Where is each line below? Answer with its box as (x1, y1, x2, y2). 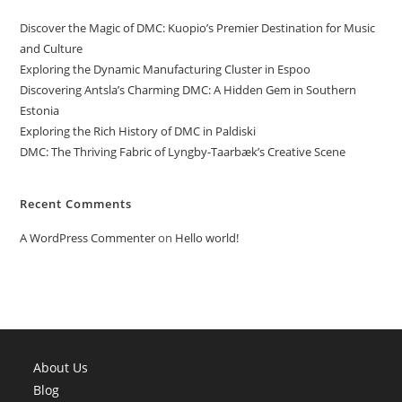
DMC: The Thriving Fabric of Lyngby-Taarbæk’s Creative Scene (20, 144, 346, 160)
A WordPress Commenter (20, 230, 156, 246)
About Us (33, 359, 89, 376)
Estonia (20, 102, 60, 118)
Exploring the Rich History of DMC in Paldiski (20, 123, 257, 139)
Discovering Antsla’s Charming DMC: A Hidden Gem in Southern (20, 82, 357, 98)
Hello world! (175, 230, 240, 246)
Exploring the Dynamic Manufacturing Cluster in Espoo (20, 61, 311, 77)
